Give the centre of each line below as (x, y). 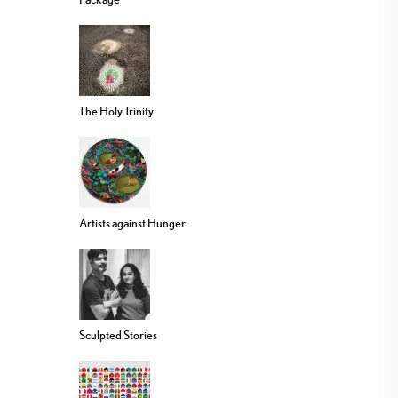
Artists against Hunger (132, 223)
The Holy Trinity (116, 111)
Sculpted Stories (118, 335)
